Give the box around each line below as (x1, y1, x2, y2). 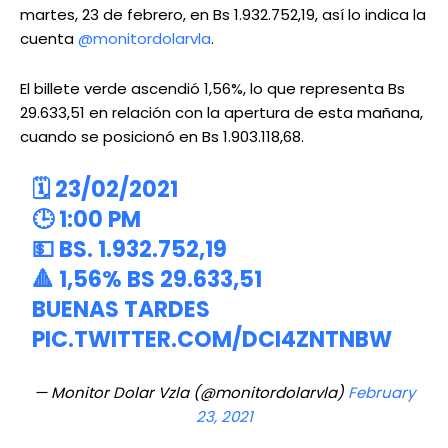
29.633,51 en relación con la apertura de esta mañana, (20, 102, 423, 124)
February (347, 382, 415, 404)
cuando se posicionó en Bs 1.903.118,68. (20, 126, 304, 148)
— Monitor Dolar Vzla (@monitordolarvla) (33, 382, 348, 404)
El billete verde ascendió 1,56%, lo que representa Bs (20, 78, 405, 100)
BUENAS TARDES (32, 294, 211, 326)
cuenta (20, 28, 78, 50)
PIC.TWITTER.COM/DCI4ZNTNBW (32, 324, 393, 356)
